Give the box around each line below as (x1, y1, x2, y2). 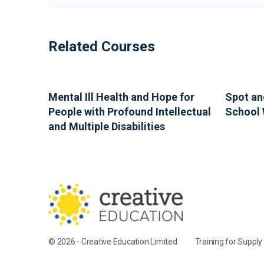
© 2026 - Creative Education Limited (48, 237, 177, 246)
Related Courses (48, 38, 155, 55)
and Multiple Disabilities (48, 120, 165, 133)
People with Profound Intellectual (48, 105, 211, 118)
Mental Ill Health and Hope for (48, 91, 194, 103)
